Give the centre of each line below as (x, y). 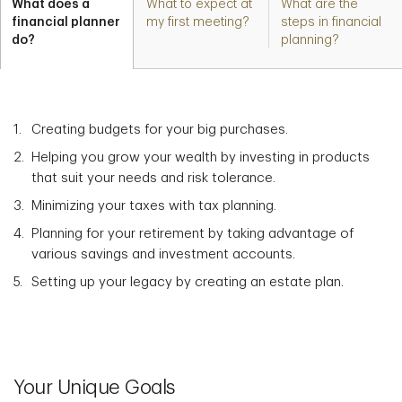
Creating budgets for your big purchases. (160, 130)
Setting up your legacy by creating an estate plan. (188, 282)
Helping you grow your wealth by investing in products (201, 157)
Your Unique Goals (94, 388)
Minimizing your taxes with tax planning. (154, 206)
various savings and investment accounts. (163, 254)
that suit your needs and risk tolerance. (153, 178)
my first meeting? (198, 22)
